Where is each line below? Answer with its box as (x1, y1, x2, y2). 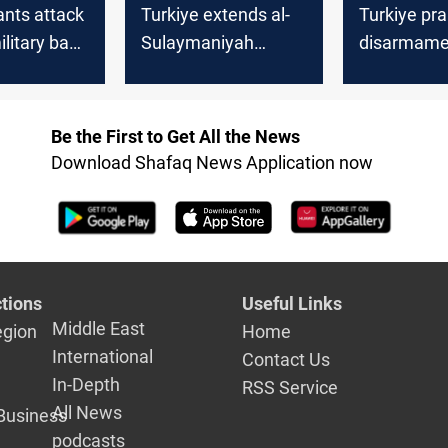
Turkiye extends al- (141, 3, 291, 25)
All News (52, 402, 123, 424)
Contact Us (242, 349, 331, 371)
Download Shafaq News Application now (50, 152, 373, 174)
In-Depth (52, 374, 121, 396)
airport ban (141, 59, 228, 81)
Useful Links (242, 293, 343, 315)
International (52, 346, 154, 368)
